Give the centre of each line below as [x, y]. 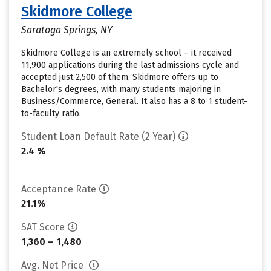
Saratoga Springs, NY [67, 30]
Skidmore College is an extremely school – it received [126, 53]
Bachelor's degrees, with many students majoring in [121, 89]
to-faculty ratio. [51, 113]
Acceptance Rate [59, 189]
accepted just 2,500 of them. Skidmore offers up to [120, 77]
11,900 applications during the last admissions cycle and [130, 65]
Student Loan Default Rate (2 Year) [98, 136]
